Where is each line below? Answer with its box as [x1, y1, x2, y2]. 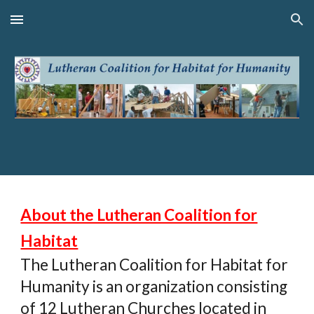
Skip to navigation [215, 20, 303, 32]
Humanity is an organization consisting [20, 277, 288, 296]
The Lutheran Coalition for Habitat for [20, 255, 289, 274]
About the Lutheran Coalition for [20, 205, 258, 224]
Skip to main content [11, 20, 111, 32]
